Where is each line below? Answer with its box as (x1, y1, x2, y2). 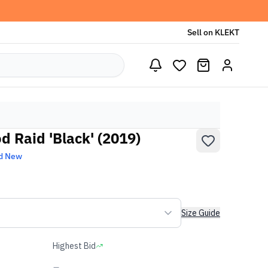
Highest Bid (53, 240, 96, 251)
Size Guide (181, 208, 220, 218)
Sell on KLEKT (187, 27, 239, 38)
